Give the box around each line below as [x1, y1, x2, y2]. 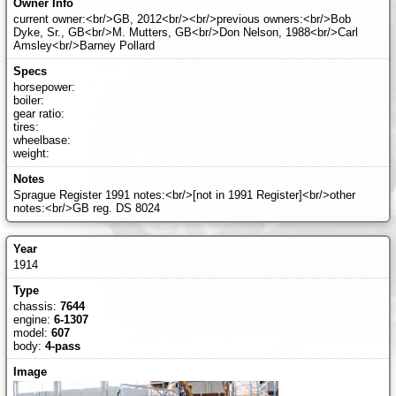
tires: [12, 120, 39, 133]
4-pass [44, 339, 80, 353]
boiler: [12, 94, 44, 107]
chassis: [12, 299, 60, 313]
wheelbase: [12, 133, 71, 147]
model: [12, 325, 51, 339]
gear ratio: [12, 107, 65, 120]
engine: [12, 312, 54, 326]
